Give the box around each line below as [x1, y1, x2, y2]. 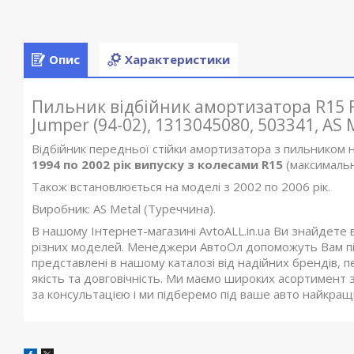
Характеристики [125, 51, 230, 68]
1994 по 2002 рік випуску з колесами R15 [32, 156, 283, 173]
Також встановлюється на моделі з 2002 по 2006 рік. [32, 179, 330, 195]
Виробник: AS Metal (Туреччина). [32, 201, 216, 217]
